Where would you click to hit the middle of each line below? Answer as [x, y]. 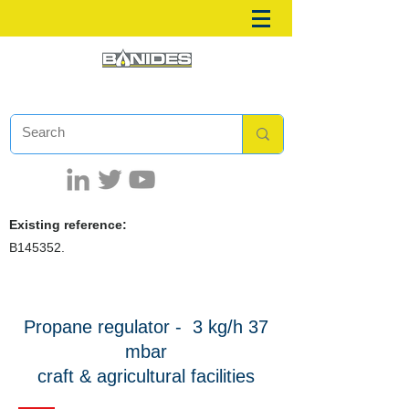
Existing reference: [70, 225]
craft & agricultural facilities [146, 376]
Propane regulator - [105, 327]
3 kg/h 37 [231, 327]
